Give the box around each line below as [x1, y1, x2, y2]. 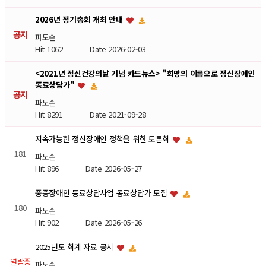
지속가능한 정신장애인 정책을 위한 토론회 [34, 133, 172, 145]
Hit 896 [34, 162, 86, 174]
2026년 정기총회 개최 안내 [34, 14, 125, 26]
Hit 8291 [34, 109, 90, 121]
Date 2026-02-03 [89, 43, 146, 55]
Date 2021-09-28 [89, 109, 146, 121]
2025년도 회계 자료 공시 [34, 241, 116, 253]
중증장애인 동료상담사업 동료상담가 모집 [34, 187, 170, 199]
